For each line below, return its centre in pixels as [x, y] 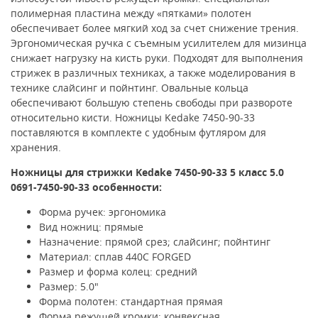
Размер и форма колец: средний [118, 271]
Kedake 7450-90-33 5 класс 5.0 [210, 172]
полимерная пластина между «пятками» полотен [131, 13]
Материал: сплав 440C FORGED [115, 256]
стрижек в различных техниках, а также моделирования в [153, 72]
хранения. [36, 147]
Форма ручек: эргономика [103, 212]
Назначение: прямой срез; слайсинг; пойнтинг [155, 241]
